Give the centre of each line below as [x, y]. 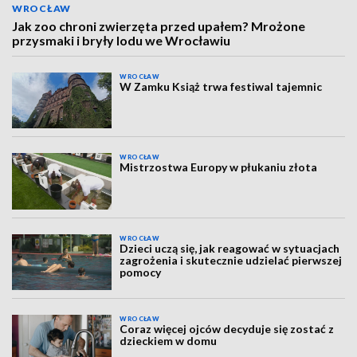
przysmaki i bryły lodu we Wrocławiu [121, 40]
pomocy [141, 272]
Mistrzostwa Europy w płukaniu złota [219, 167]
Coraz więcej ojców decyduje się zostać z [227, 329]
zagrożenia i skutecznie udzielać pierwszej [231, 260]
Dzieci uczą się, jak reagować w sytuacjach [230, 248]
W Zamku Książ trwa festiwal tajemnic [221, 86]
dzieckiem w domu [169, 341]
